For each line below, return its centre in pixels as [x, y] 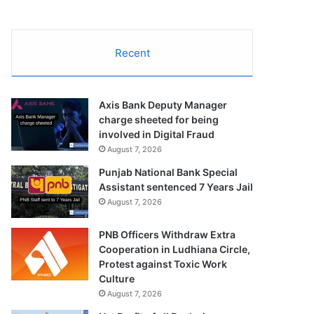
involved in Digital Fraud [157, 134]
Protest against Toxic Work [163, 264]
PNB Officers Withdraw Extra [168, 234]
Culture [117, 278]
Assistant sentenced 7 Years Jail [176, 186]
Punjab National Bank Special [169, 172]
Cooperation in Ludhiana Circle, [175, 249]
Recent [132, 53]
